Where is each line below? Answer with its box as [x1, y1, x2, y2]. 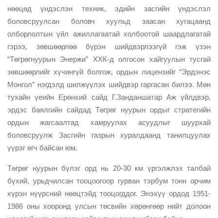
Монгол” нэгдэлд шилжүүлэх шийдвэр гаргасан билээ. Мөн [7, 80, 211, 89]
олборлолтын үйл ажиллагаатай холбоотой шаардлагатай [7, 30, 211, 38]
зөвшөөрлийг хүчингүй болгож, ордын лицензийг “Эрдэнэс [7, 68, 211, 76]
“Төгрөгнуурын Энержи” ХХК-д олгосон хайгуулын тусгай [7, 55, 211, 64]
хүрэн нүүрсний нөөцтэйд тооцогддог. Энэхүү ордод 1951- [7, 189, 211, 198]
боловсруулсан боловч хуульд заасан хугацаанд [7, 17, 211, 26]
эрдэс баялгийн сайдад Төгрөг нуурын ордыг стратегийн [7, 106, 211, 114]
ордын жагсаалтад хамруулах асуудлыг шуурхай [7, 118, 211, 127]
